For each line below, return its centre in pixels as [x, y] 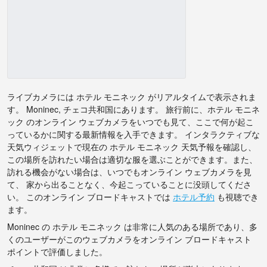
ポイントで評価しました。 [57, 252]
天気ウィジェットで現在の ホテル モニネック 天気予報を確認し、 [132, 147]
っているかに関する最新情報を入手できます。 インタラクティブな [133, 134]
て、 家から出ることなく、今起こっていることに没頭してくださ [129, 184]
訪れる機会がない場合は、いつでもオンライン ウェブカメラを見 [129, 172]
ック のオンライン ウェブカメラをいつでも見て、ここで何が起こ [131, 122]
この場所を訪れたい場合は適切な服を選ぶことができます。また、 [132, 159]
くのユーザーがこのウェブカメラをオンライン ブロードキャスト [129, 239]
